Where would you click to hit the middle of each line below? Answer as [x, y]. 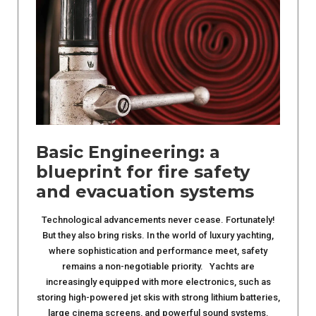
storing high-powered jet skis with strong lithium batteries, [158, 298]
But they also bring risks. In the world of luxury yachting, [158, 236]
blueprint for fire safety [143, 172]
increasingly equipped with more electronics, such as [158, 282]
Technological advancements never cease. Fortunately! [158, 220]
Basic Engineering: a [128, 152]
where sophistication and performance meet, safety [158, 251]
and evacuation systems [145, 192]
